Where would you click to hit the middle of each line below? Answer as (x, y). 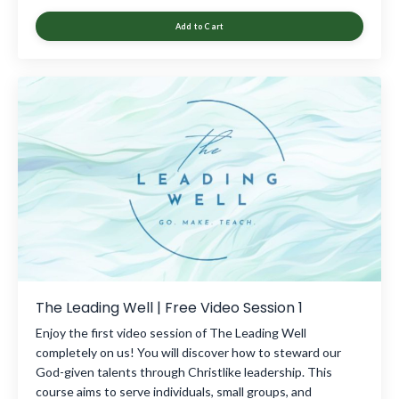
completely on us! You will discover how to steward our (188, 352)
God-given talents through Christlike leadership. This (184, 371)
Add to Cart (199, 27)
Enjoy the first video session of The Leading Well (171, 332)
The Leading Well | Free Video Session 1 (169, 307)
